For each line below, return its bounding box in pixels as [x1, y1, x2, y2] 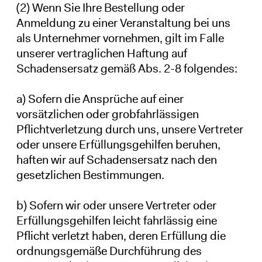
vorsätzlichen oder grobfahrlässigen [16, 106, 199, 122]
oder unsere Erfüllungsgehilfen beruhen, [16, 136, 220, 152]
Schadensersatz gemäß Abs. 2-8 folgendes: [16, 60, 237, 76]
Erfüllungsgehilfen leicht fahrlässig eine [16, 212, 217, 228]
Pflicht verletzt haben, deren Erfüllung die [16, 227, 226, 243]
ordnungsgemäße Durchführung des [16, 243, 202, 258]
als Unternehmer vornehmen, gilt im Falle [16, 30, 224, 46]
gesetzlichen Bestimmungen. [16, 167, 164, 182]
